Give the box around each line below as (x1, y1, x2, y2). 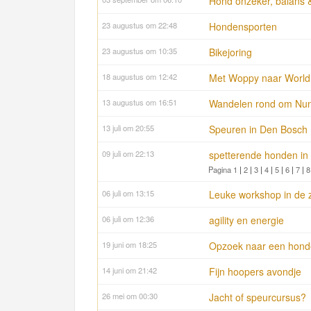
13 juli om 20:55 (102, 122, 154, 134)
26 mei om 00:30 (102, 290, 158, 302)
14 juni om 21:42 (102, 264, 157, 276)
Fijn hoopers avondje (209, 264, 301, 279)
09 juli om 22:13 (102, 148, 154, 160)
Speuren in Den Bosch (209, 122, 308, 137)
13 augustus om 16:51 (102, 96, 177, 108)
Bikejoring (209, 45, 252, 60)
